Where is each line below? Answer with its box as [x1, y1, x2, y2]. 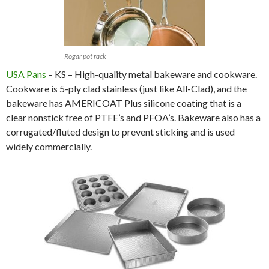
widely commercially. [6, 141, 92, 153]
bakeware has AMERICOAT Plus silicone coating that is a [6, 97, 241, 109]
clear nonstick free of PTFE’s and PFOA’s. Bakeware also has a [6, 112, 261, 124]
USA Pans [6, 68, 46, 80]
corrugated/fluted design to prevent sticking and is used [6, 126, 235, 138]
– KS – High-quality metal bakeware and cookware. [46, 68, 257, 80]
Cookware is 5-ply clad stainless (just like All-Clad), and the [6, 83, 247, 95]
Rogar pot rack [64, 52, 106, 61]
